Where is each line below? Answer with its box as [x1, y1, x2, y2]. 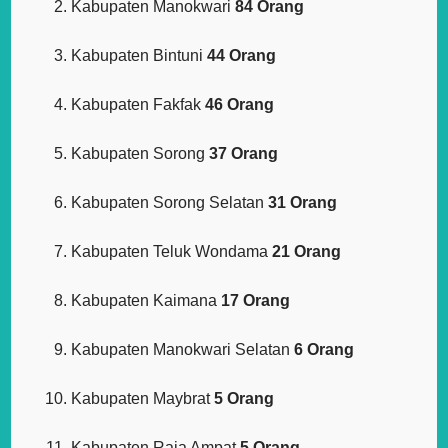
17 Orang [221, 292, 291, 310]
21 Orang [272, 243, 342, 261]
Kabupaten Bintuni [71, 47, 208, 65]
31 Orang [268, 194, 338, 212]
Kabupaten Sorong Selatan [71, 194, 269, 212]
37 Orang [209, 145, 279, 163]
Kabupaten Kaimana [71, 292, 222, 310]
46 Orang [205, 96, 275, 114]
